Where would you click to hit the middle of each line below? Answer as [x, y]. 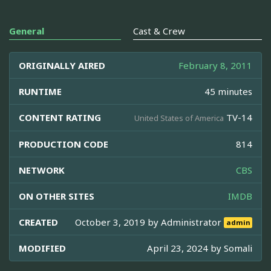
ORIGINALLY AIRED [62, 65]
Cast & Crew [159, 31]
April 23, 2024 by [185, 248]
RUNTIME [40, 91]
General [27, 31]
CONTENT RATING [60, 117]
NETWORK [42, 170]
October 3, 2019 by [118, 222]
